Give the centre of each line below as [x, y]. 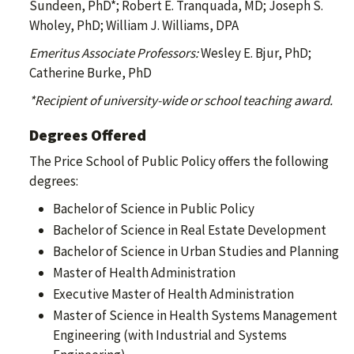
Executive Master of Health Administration [173, 294]
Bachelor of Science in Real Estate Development [190, 230]
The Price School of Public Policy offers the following [179, 162]
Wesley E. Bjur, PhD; [256, 53]
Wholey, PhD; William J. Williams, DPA [134, 26]
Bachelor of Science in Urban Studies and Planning [196, 252]
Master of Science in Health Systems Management [195, 316]
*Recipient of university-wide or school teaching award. [181, 101]
